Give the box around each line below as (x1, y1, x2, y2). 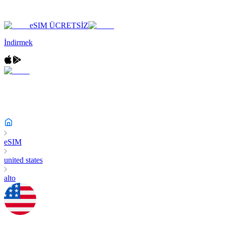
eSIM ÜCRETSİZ (30, 21, 88, 30)
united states (4, 156, 43, 164)
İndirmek (4, 38, 33, 47)
